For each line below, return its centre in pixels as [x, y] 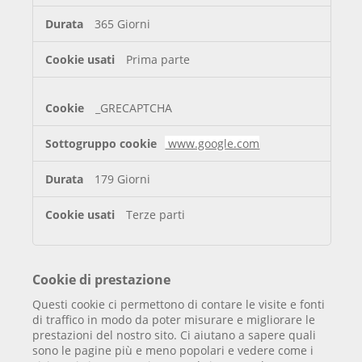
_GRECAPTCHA [134, 108]
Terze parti [156, 215]
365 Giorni [123, 24]
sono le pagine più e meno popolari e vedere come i [173, 350]
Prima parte [158, 60]
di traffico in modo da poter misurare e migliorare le [174, 319]
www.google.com [213, 144]
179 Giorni [123, 179]
